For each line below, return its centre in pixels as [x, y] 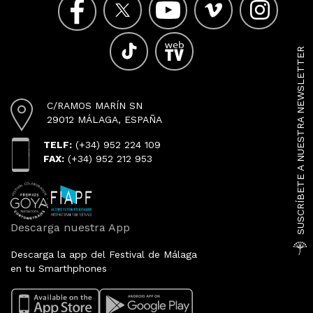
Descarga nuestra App [70, 228]
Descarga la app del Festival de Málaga [104, 255]
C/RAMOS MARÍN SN [95, 105]
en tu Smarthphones [59, 269]
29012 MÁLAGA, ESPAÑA [104, 119]
